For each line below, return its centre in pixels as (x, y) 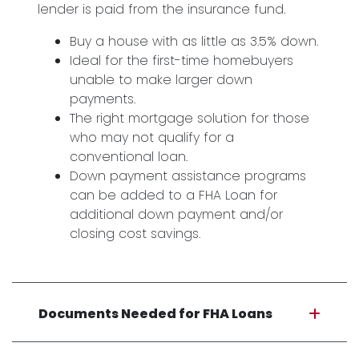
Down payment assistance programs (188, 176)
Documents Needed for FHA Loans (155, 314)
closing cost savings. (135, 234)
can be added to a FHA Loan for (173, 195)
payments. (103, 99)
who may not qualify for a (152, 137)
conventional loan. (129, 157)
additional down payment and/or (176, 214)
